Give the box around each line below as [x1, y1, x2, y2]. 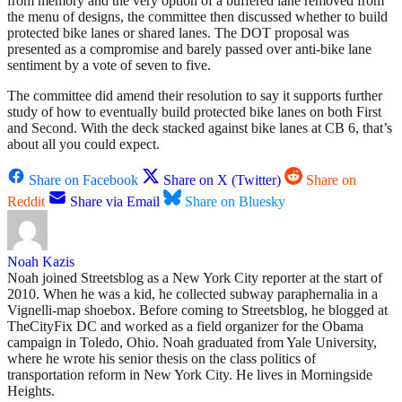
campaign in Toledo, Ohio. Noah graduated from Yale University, [7, 335, 377, 351]
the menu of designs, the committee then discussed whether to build [7, 9, 388, 25]
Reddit [7, 194, 45, 210]
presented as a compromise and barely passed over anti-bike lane [7, 41, 371, 57]
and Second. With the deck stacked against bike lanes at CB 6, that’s [7, 120, 392, 136]
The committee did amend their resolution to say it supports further [7, 88, 382, 104]
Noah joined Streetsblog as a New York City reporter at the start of [7, 270, 382, 286]
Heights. [7, 383, 55, 399]
